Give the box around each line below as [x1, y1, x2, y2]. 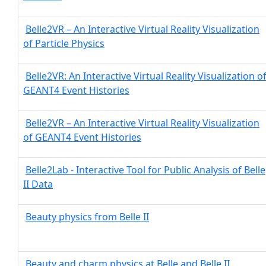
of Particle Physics [23, 37, 104, 50]
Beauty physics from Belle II [26, 210, 149, 223]
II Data [23, 178, 53, 191]
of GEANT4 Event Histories [23, 131, 141, 144]
